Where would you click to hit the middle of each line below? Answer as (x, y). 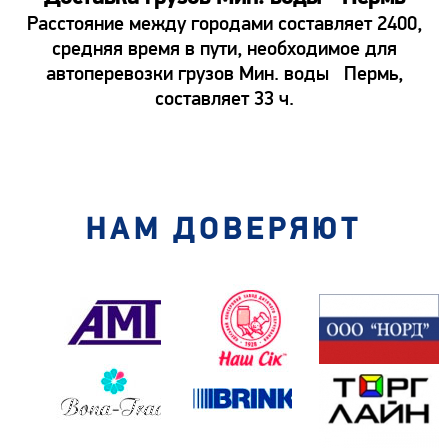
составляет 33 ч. (224, 98)
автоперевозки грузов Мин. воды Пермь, (224, 73)
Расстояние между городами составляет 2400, (224, 23)
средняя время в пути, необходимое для (224, 48)
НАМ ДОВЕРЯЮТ (224, 229)
